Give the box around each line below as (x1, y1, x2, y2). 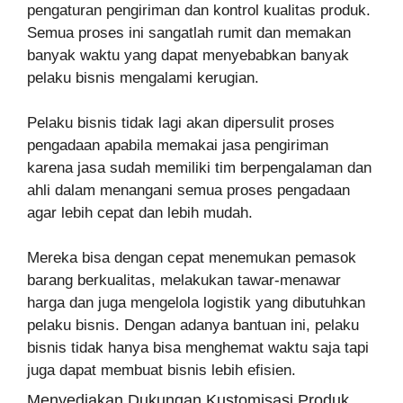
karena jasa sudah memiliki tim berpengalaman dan (27, 158, 372, 176)
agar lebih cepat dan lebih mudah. (27, 203, 257, 221)
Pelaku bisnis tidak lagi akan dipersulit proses (27, 113, 335, 131)
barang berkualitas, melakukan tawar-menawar (27, 271, 341, 289)
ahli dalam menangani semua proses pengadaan (27, 181, 350, 199)
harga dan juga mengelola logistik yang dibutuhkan (27, 293, 365, 311)
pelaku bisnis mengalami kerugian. (27, 68, 259, 86)
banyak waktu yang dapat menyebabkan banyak (27, 46, 349, 64)
